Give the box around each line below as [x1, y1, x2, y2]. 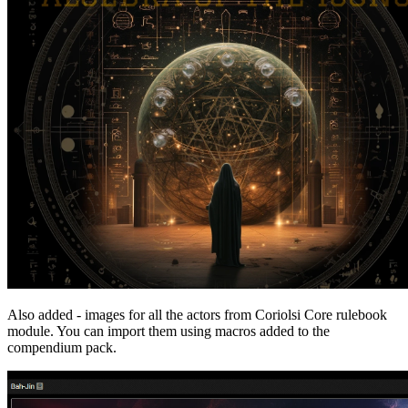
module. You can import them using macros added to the [7, 322, 330, 339]
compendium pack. [7, 339, 117, 355]
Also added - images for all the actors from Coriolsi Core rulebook [7, 306, 387, 322]
